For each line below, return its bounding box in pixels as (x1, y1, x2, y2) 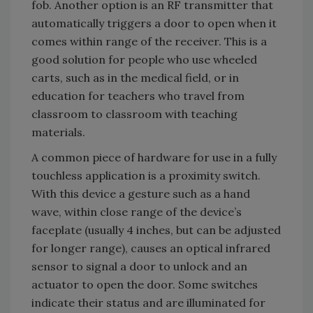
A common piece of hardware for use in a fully (31, 150, 277, 165)
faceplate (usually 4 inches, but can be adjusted (31, 223, 281, 238)
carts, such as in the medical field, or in (31, 71, 239, 85)
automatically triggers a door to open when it (31, 16, 277, 31)
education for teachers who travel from (31, 89, 245, 103)
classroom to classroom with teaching (31, 107, 238, 122)
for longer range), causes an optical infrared (31, 241, 270, 256)
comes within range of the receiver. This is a (31, 34, 267, 49)
